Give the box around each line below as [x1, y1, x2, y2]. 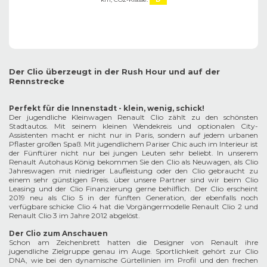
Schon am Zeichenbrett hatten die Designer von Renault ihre [9, 238, 258, 247]
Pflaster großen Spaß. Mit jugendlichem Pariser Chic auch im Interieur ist [9, 139, 258, 149]
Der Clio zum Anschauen [9, 229, 108, 238]
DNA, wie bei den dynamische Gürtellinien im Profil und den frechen [9, 256, 258, 265]
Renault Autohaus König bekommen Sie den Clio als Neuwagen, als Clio [9, 157, 258, 167]
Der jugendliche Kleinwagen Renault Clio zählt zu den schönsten [9, 113, 258, 122]
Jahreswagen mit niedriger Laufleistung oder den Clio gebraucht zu [9, 166, 258, 176]
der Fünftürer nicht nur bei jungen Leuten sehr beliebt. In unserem [9, 148, 258, 158]
